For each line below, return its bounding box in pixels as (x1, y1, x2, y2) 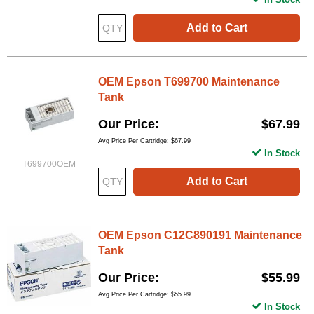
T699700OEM (22, 158, 76, 169)
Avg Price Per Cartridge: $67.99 (98, 137, 191, 144)
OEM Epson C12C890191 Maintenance (98, 228, 302, 241)
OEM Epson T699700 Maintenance (98, 75, 280, 88)
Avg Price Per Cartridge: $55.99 (98, 290, 191, 298)
